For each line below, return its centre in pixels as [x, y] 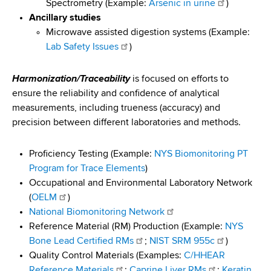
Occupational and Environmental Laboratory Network [141, 184]
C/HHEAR [204, 256]
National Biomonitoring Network [97, 213]
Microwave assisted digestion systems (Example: [148, 33]
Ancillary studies [65, 18]
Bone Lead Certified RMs [81, 242]
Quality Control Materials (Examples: [106, 256]
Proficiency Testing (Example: [92, 155]
